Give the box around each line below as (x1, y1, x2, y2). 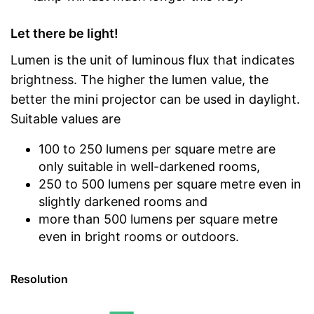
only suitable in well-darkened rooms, (39, 158, 260, 174)
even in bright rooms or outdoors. (39, 228, 239, 244)
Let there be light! (11, 25, 118, 41)
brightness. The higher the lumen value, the (11, 71, 268, 87)
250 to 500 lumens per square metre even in (39, 176, 301, 191)
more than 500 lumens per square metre (39, 211, 278, 226)
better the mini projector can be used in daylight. (11, 91, 300, 107)
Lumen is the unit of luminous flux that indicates (11, 52, 294, 67)
